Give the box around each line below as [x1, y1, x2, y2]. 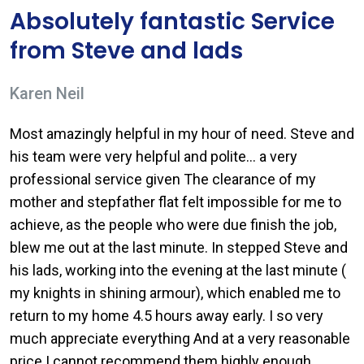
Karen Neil [10, 84, 84, 103]
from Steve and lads [10, 35, 243, 67]
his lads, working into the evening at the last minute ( [10, 262, 346, 279]
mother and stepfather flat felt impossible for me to [10, 193, 341, 210]
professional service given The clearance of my [10, 171, 316, 188]
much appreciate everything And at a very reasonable [10, 330, 350, 347]
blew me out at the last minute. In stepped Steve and [10, 239, 348, 256]
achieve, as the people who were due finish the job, [10, 216, 336, 233]
